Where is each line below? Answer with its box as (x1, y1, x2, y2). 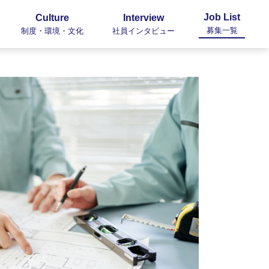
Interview (123, 12, 164, 23)
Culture (35, 12, 69, 23)
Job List (204, 11, 240, 22)
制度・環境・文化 (21, 26, 83, 35)
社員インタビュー (112, 26, 175, 35)
